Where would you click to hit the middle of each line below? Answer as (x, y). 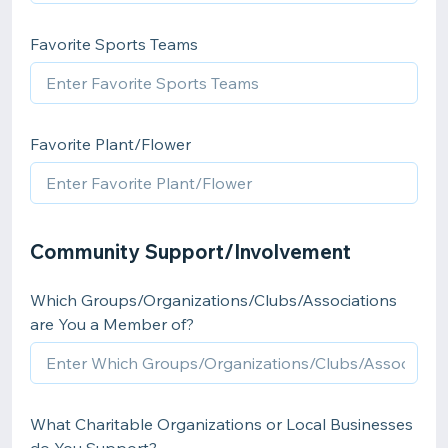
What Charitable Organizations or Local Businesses (221, 424)
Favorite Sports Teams (114, 44)
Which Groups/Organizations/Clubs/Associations (213, 300)
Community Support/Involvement (190, 251)
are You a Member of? (112, 324)
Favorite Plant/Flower (110, 144)
